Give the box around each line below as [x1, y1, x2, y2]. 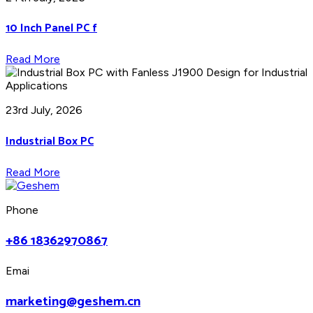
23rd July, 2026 [6, 103, 82, 117]
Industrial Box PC [6, 131, 94, 151]
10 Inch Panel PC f [6, 19, 97, 38]
